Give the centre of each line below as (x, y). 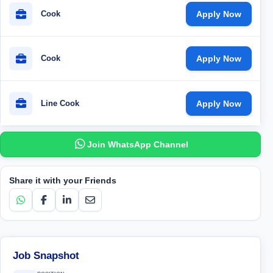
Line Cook (60, 103)
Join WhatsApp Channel (137, 144)
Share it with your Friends (63, 180)
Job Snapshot (46, 255)
